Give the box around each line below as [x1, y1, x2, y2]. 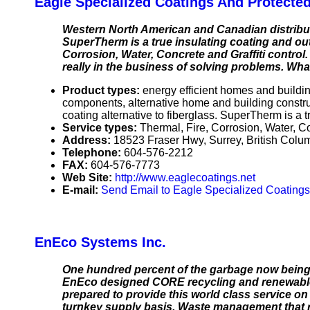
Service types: [62, 122, 140, 134]
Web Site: [62, 172, 115, 184]
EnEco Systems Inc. [35, 235, 166, 250]
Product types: [62, 84, 143, 97]
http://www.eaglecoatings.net [115, 172, 255, 184]
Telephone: [62, 147, 124, 159]
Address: [62, 134, 113, 147]
